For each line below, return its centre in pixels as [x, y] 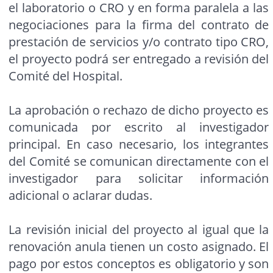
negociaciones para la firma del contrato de [139, 25]
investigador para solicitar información [139, 179]
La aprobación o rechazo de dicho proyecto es [139, 110]
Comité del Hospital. [66, 76]
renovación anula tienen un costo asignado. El [139, 247]
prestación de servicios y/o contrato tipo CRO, [139, 42]
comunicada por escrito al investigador [139, 127]
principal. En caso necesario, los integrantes [139, 144]
